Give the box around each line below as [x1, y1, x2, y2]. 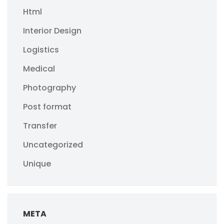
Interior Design [23, 25, 81, 36]
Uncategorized [23, 139, 83, 150]
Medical [23, 63, 55, 74]
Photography [23, 82, 76, 93]
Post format [23, 101, 71, 112]
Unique [23, 158, 51, 169]
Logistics [23, 44, 59, 55]
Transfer [23, 120, 57, 131]
